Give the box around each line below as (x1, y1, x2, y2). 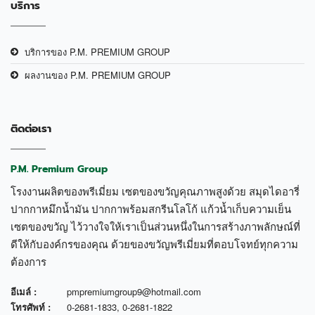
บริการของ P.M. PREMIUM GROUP (25, 44, 170, 58)
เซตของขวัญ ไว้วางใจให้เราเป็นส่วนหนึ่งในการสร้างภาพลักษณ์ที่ (11, 218, 300, 233)
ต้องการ (11, 253, 46, 269)
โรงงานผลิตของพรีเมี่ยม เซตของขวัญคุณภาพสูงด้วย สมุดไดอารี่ (11, 183, 300, 198)
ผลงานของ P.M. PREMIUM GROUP (25, 67, 171, 82)
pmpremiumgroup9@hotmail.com (67, 284, 201, 298)
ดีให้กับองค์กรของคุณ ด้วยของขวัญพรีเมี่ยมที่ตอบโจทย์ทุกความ (11, 236, 298, 251)
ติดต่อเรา (11, 120, 51, 136)
